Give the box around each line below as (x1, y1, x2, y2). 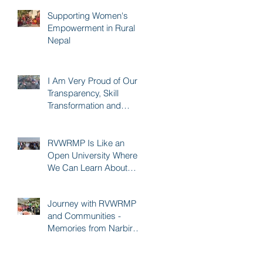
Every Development (48, 174, 124, 186)
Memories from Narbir (48, 222, 133, 234)
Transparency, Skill (48, 87, 119, 99)
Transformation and (48, 99, 121, 111)
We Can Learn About (48, 161, 127, 173)
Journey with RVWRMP (48, 197, 136, 209)
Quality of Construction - (48, 112, 140, 123)
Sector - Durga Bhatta (48, 186, 131, 198)
